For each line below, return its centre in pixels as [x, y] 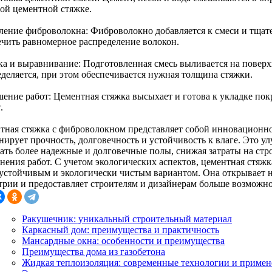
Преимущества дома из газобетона [93, 251]
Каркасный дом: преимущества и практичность [121, 229]
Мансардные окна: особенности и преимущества [123, 240]
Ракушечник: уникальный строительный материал [127, 219]
